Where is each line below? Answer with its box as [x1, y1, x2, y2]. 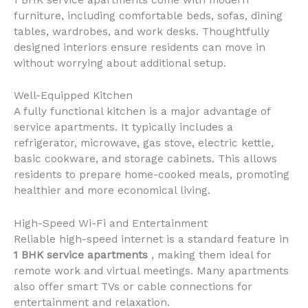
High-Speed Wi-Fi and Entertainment [14, 217, 208, 230]
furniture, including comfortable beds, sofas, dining [14, 9, 283, 22]
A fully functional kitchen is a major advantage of [14, 105, 270, 118]
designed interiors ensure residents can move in [14, 41, 265, 54]
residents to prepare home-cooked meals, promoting [14, 168, 289, 181]
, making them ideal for [151, 249, 272, 262]
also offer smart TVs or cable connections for [14, 280, 252, 294]
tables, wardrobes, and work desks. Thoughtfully [14, 25, 269, 38]
